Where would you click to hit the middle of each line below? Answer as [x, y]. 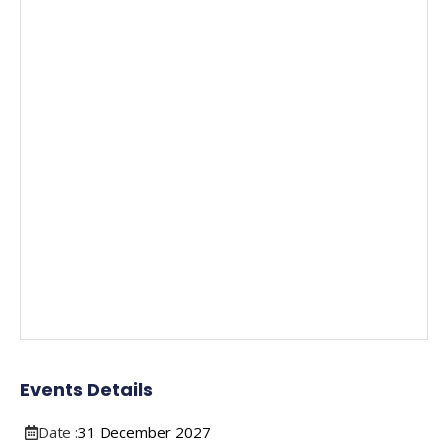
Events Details [86, 389]
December [135, 431]
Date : [57, 431]
